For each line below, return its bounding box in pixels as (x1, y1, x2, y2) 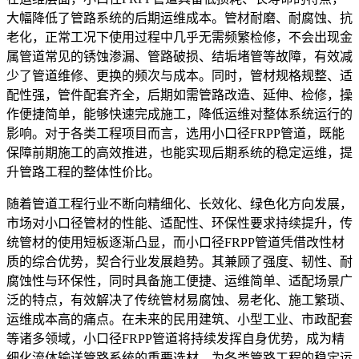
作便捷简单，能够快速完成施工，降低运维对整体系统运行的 (6, 107, 353, 121)
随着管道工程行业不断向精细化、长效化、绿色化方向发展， (6, 196, 353, 211)
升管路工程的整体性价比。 (6, 164, 160, 179)
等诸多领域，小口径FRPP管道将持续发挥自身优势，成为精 (6, 331, 345, 345)
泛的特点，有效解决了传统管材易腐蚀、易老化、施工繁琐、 (6, 292, 353, 307)
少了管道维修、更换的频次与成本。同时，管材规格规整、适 (6, 68, 353, 83)
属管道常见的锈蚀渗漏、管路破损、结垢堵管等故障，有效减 (6, 49, 353, 63)
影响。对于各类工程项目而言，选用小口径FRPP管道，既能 (6, 126, 345, 140)
